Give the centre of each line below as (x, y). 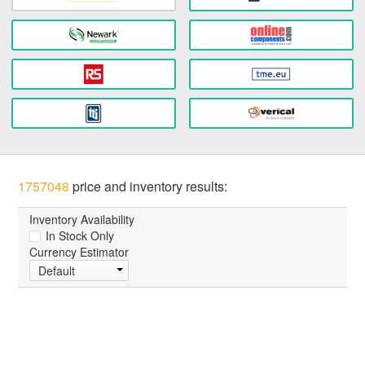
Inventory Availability (82, 220)
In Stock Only (79, 236)
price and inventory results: (149, 187)
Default (57, 271)
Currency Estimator (79, 252)
